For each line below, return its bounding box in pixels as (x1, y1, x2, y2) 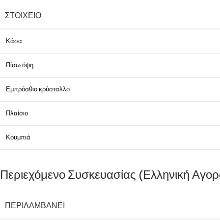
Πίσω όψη (6, 61, 33, 69)
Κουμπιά (6, 133, 30, 141)
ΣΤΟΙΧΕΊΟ (5, 10, 41, 21)
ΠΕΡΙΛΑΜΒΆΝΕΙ (5, 200, 65, 211)
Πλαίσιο (6, 109, 28, 117)
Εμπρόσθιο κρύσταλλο (6, 85, 70, 93)
